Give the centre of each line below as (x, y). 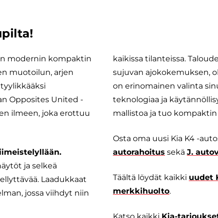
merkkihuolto (141, 191)
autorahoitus (139, 152)
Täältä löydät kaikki (151, 178)
